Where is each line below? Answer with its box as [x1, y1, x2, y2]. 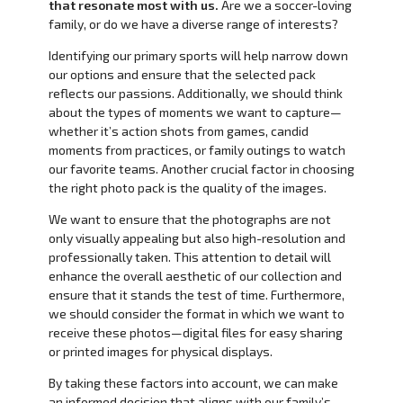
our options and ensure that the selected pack [48, 66, 316, 82]
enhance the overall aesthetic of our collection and [48, 267, 342, 283]
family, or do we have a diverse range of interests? [48, 15, 338, 31]
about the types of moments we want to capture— [48, 103, 342, 120]
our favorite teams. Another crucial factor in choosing [48, 160, 354, 176]
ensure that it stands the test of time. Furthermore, [48, 286, 345, 302]
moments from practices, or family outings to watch [48, 141, 345, 157]
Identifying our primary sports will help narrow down [48, 47, 348, 63]
